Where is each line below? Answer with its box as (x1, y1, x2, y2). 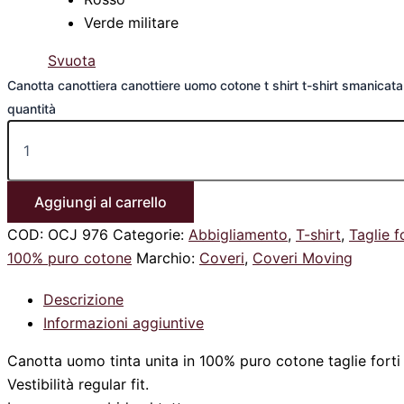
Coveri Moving (252, 249, 353, 268)
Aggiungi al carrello (34, 193, 167, 212)
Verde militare (84, 14, 179, 32)
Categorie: (113, 225, 188, 244)
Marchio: (136, 249, 199, 268)
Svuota (48, 51, 96, 70)
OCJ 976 (48, 225, 108, 244)
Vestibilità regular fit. (7, 375, 149, 394)
